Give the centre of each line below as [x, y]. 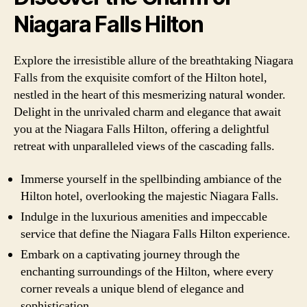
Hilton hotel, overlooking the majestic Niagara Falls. [150, 196]
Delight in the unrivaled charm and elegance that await [147, 112]
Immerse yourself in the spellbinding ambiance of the [151, 179]
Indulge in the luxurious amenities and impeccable [144, 217]
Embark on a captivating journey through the [130, 254]
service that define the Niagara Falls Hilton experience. [156, 234]
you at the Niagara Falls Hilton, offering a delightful [142, 129]
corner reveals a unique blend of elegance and [132, 288]
